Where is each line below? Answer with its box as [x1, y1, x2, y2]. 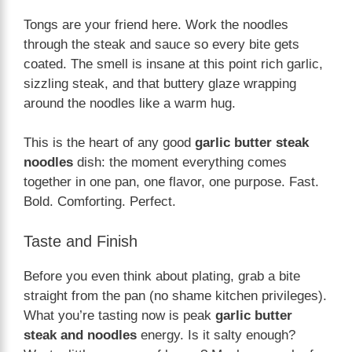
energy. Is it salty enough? [137, 327, 295, 343]
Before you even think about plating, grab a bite [24, 268, 300, 284]
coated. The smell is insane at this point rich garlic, [24, 56, 323, 71]
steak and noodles [24, 327, 137, 343]
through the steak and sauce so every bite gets [24, 36, 299, 52]
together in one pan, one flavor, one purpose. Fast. [24, 174, 319, 190]
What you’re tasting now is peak [24, 307, 215, 323]
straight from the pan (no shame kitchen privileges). [24, 288, 327, 303]
